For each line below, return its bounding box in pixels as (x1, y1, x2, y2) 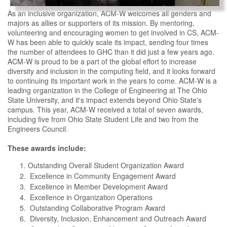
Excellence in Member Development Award (28, 181, 168, 192)
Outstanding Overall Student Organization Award (28, 160, 184, 171)
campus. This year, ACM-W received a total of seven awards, (8, 104, 203, 115)
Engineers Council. (8, 124, 70, 134)
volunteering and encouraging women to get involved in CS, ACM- (8, 27, 219, 38)
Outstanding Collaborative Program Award (28, 203, 165, 213)
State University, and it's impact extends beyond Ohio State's (8, 95, 202, 105)
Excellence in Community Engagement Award (28, 171, 176, 181)
